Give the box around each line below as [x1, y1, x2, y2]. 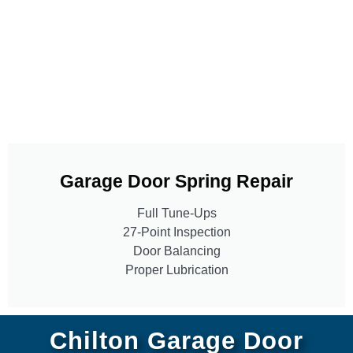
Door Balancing [132, 243, 221, 258]
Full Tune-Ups [136, 206, 217, 220]
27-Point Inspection [122, 225, 231, 239]
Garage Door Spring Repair [60, 170, 293, 191]
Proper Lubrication [124, 262, 229, 277]
